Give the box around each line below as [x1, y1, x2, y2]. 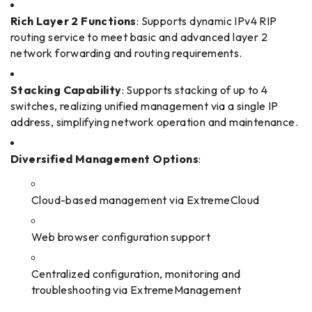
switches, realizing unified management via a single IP [10, 99, 279, 114]
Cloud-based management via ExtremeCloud [31, 193, 260, 208]
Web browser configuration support [31, 230, 211, 244]
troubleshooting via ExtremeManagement [31, 283, 242, 297]
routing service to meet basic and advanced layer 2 [10, 30, 267, 45]
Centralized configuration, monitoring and [31, 267, 241, 281]
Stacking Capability [10, 83, 122, 97]
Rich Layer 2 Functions [10, 14, 136, 29]
